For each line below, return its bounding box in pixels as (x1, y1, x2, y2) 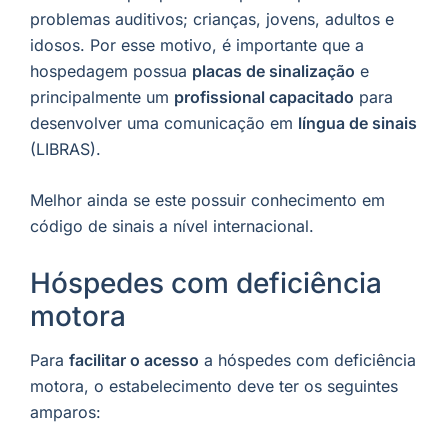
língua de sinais (298, 112, 417, 133)
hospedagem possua (30, 60, 192, 81)
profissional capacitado (174, 86, 354, 107)
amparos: (30, 402, 101, 423)
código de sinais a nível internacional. (30, 216, 314, 237)
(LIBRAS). (30, 138, 101, 159)
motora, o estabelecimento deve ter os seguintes (30, 376, 398, 397)
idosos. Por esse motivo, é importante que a (30, 34, 364, 55)
